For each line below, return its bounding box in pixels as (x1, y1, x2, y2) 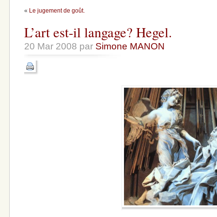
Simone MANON (95, 41, 165, 51)
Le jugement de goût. (29, 7, 85, 15)
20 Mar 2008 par (24, 41, 95, 51)
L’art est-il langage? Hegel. (24, 23, 172, 41)
